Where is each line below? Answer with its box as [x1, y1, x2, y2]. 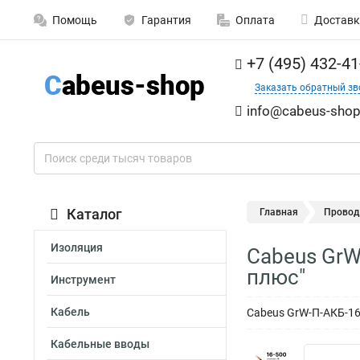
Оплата [235, 14, 275, 27]
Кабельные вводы [51, 337, 149, 350]
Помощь [52, 14, 97, 27]
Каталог [67, 206, 122, 223]
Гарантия [141, 14, 191, 27]
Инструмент [51, 273, 116, 286]
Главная [260, 207, 298, 218]
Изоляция [51, 241, 103, 254]
